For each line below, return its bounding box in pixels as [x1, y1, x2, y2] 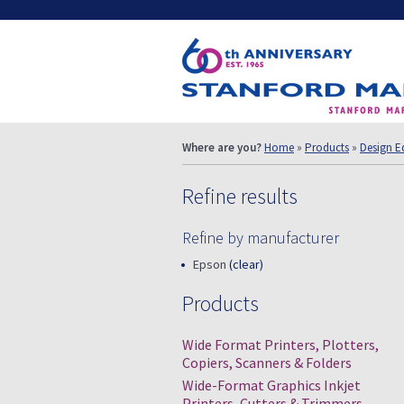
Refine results [182, 182, 298, 210]
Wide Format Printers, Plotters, [182, 335, 379, 353]
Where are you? [182, 140, 262, 155]
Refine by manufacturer [182, 227, 339, 248]
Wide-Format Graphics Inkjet [182, 376, 361, 394]
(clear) [229, 256, 263, 272]
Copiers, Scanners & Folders [182, 353, 352, 372]
